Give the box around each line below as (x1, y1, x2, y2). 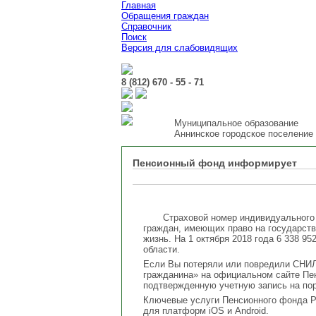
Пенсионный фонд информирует (133, 157, 297, 169)
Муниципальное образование (174, 118, 298, 128)
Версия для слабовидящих (121, 42, 238, 53)
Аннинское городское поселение (174, 128, 313, 139)
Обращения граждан (121, 11, 209, 21)
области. (143, 244, 180, 255)
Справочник (121, 21, 171, 32)
